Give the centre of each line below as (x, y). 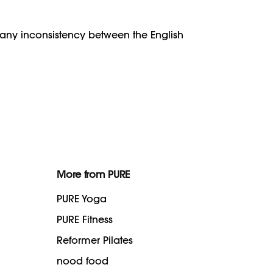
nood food (83, 261)
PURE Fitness (85, 219)
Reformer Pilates (95, 240)
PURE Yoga (82, 198)
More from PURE (93, 174)
